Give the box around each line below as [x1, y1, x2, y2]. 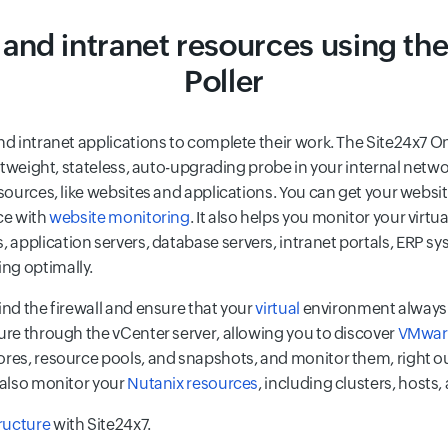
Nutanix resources [127, 374, 259, 393]
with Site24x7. [50, 415, 151, 434]
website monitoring [49, 208, 190, 227]
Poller [184, 64, 264, 99]
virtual [255, 299, 300, 318]
